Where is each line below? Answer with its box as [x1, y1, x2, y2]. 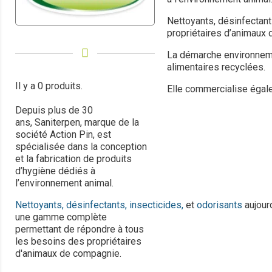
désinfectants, [66, 199, 127, 211]
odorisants [197, 199, 242, 211]
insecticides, [129, 199, 183, 211]
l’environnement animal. [15, 177, 114, 189]
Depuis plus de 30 [15, 104, 93, 117]
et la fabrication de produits [15, 153, 132, 165]
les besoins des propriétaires [15, 236, 141, 248]
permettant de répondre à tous [15, 223, 144, 236]
